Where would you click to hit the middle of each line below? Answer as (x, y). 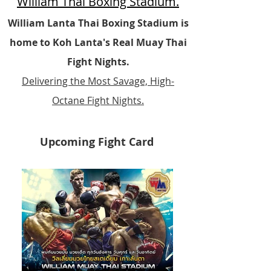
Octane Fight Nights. (98, 100)
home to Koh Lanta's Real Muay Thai (98, 42)
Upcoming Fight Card (97, 142)
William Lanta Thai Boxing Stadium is (98, 23)
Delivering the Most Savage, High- (98, 81)
